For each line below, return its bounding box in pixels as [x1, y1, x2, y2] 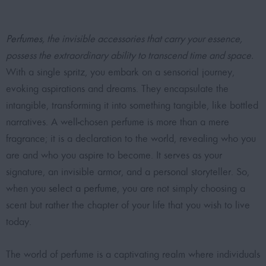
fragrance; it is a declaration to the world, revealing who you [6, 132, 256, 145]
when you [6, 182, 49, 195]
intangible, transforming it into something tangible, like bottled [6, 99, 258, 112]
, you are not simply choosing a [117, 182, 245, 195]
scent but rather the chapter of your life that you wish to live [6, 199, 250, 211]
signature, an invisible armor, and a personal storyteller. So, [6, 166, 249, 178]
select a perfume [49, 182, 117, 195]
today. [6, 216, 31, 228]
